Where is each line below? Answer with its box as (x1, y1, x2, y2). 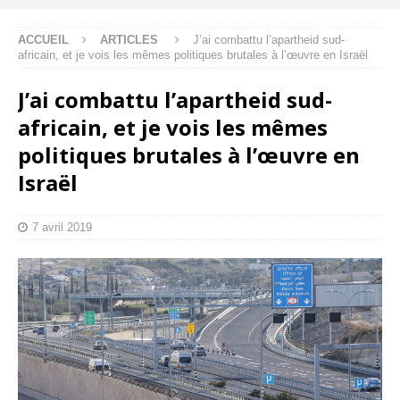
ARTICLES (100, 32, 158, 46)
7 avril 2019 (32, 220, 92, 234)
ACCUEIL (18, 32, 69, 46)
